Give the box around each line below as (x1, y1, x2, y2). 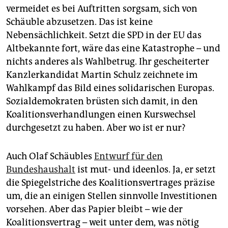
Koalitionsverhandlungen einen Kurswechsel (6, 108, 196, 120)
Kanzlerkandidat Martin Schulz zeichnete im (6, 69, 197, 80)
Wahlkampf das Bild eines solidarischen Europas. (6, 82, 214, 94)
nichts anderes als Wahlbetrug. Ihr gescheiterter (6, 55, 209, 67)
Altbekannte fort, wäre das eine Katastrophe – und (6, 42, 220, 54)
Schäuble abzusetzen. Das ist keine (6, 16, 153, 27)
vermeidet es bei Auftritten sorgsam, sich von (6, 3, 197, 14)
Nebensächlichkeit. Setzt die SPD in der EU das (6, 29, 202, 41)
